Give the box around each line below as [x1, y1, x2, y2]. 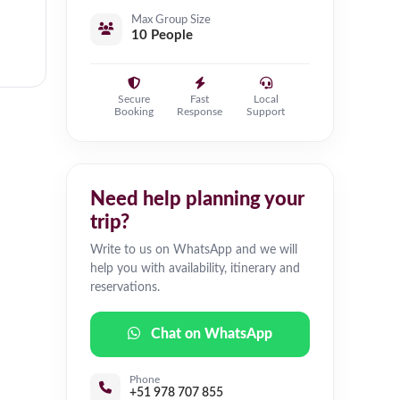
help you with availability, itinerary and [90, 262, 300, 276]
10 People [131, 29, 193, 43]
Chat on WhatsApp [151, 327, 272, 342]
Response [177, 106, 223, 118]
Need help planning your [90, 189, 304, 210]
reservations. [90, 281, 160, 295]
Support [246, 106, 286, 118]
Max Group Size [131, 14, 211, 27]
